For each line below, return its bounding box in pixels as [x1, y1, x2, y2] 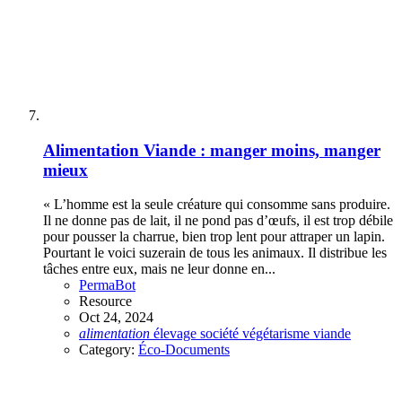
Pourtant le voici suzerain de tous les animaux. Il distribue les [43, 245, 387, 261]
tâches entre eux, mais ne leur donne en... [43, 261, 275, 277]
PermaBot [79, 277, 135, 293]
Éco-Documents [138, 342, 230, 358]
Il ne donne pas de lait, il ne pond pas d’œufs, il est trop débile [43, 213, 393, 229]
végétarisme [242, 326, 313, 342]
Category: [79, 342, 138, 358]
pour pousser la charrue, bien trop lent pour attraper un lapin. [43, 229, 385, 245]
